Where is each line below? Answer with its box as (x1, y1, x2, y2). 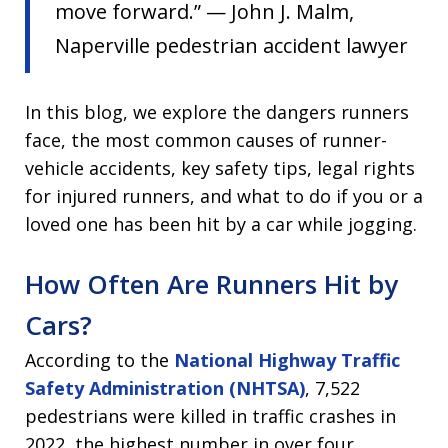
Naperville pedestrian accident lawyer (55, 32, 408, 60)
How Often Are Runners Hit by (25, 266, 398, 303)
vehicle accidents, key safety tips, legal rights (25, 156, 415, 181)
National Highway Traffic (174, 348, 400, 373)
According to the (25, 348, 174, 373)
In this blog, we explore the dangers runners (25, 100, 409, 125)
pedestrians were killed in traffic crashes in (25, 404, 396, 429)
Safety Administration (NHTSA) (25, 376, 305, 401)
